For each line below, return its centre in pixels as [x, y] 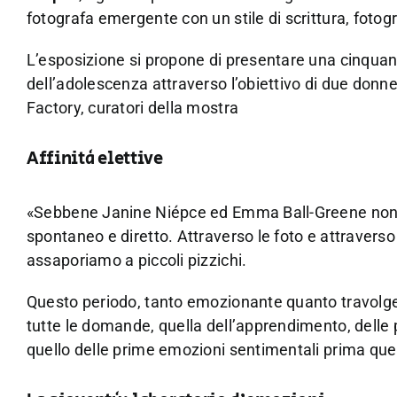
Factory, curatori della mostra [132, 107]
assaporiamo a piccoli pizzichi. [136, 260]
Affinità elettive [94, 160]
